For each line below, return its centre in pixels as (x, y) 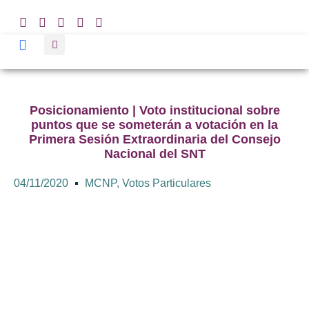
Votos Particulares (167, 183)
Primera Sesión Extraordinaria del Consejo (154, 139)
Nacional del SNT (154, 154)
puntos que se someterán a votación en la (154, 125)
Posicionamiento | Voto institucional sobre (154, 110)
